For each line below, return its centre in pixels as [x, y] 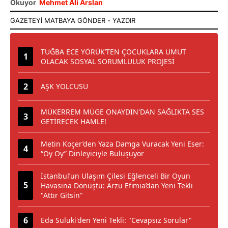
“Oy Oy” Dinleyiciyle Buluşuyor [92, 153]
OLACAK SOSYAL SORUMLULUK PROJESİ [108, 61]
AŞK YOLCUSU [64, 86]
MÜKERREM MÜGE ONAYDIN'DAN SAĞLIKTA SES [122, 111]
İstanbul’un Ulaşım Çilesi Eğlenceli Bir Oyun [116, 176]
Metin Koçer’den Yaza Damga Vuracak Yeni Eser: [122, 144]
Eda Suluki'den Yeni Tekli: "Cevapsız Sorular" [116, 220]
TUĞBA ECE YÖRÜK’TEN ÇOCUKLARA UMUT [113, 51]
